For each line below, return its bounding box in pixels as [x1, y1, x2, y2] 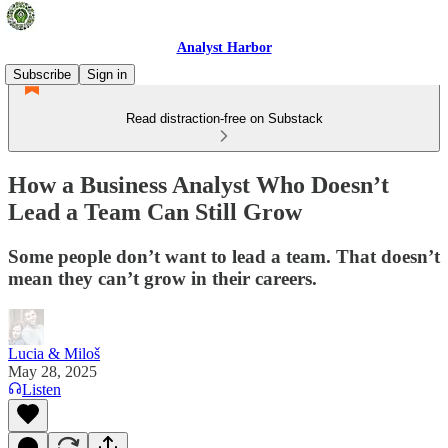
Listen [22, 380, 61, 398]
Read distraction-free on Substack [125, 111, 323, 126]
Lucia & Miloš [8, 344, 100, 362]
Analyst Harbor [176, 40, 272, 55]
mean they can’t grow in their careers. [8, 267, 317, 289]
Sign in [87, 67, 127, 82]
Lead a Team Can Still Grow [8, 198, 302, 225]
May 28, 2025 [8, 362, 97, 380]
